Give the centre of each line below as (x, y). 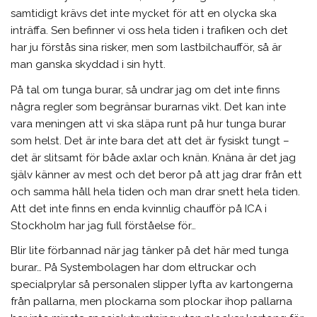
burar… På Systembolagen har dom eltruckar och (134, 267)
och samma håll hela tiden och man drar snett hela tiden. (156, 191)
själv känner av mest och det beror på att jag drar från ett (157, 174)
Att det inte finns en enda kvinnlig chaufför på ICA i (139, 208)
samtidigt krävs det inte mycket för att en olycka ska (144, 14)
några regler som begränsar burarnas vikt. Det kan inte (149, 106)
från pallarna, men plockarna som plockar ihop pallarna (152, 301)
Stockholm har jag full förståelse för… (104, 225)
